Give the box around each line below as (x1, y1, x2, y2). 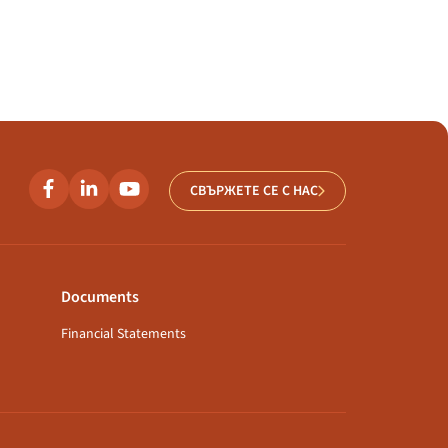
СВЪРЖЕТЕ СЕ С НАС (190, 180, 318, 201)
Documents (61, 286, 139, 308)
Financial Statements (61, 324, 186, 344)
